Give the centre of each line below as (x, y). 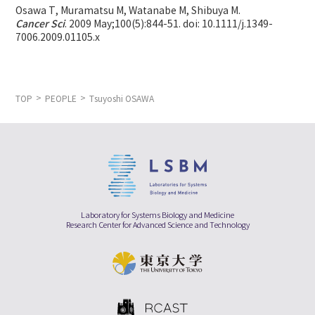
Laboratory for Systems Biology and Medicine (157, 216)
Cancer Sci (40, 24)
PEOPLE (61, 99)
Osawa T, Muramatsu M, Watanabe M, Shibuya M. (128, 11)
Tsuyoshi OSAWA (122, 99)
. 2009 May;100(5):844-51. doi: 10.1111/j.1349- (169, 24)
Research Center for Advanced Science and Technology (157, 226)
